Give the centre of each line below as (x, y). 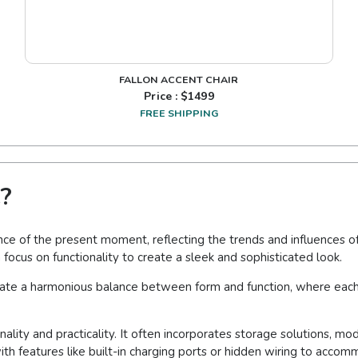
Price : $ (166, 97)
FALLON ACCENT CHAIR (179, 80)
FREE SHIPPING (179, 113)
